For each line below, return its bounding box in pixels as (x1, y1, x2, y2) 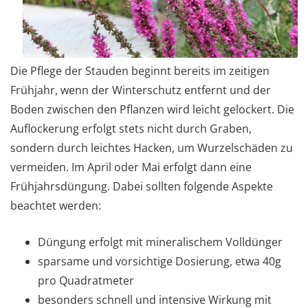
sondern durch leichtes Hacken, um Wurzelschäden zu (10, 140, 293, 155)
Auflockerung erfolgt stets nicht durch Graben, (10, 120, 252, 136)
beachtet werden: (10, 197, 101, 213)
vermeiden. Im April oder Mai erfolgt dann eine (10, 159, 252, 175)
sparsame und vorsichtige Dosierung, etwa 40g (38, 253, 281, 269)
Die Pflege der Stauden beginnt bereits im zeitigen (10, 63, 269, 78)
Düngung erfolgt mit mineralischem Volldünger (38, 234, 283, 250)
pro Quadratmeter (38, 272, 134, 288)
